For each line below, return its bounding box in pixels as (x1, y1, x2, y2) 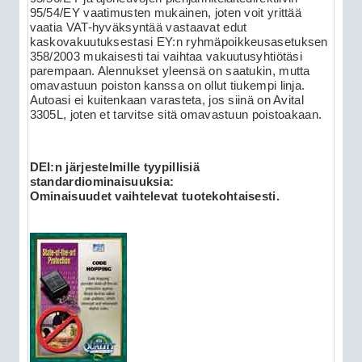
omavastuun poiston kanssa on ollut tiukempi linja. (29, 78, 305, 92)
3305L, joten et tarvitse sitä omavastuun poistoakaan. (29, 107, 322, 121)
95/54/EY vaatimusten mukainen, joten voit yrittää (29, 6, 301, 19)
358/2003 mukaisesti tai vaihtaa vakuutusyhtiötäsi (29, 49, 302, 63)
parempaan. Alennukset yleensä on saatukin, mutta (29, 64, 310, 78)
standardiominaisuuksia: (29, 175, 175, 189)
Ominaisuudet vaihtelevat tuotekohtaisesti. (29, 190, 280, 204)
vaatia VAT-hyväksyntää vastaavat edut (29, 20, 247, 34)
